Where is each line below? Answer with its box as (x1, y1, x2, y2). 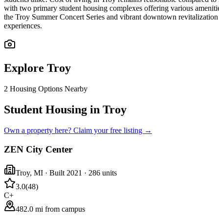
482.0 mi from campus (16, 205, 85, 214)
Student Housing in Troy (4, 103, 127, 116)
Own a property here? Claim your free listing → (4, 126, 152, 134)
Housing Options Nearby (10, 85, 88, 93)
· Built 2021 (43, 169, 82, 177)
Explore (4, 62, 47, 75)
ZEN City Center (4, 144, 72, 154)
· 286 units (82, 169, 117, 177)
